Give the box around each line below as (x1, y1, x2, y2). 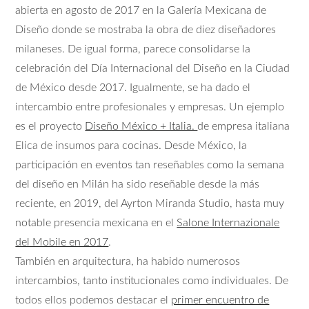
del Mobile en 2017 (15, 237, 109, 248)
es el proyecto (15, 121, 86, 132)
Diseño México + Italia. (85, 121, 198, 132)
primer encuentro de (171, 295, 270, 306)
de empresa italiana (197, 121, 290, 132)
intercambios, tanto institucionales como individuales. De (15, 275, 289, 287)
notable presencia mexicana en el (15, 217, 177, 229)
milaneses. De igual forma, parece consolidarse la (15, 43, 251, 55)
